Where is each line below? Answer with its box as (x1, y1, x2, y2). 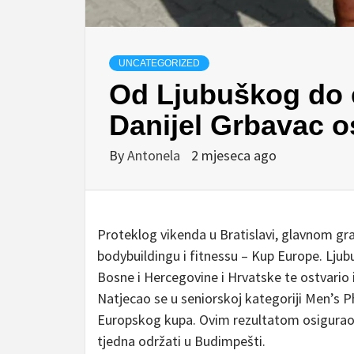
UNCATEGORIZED (119, 57, 200, 69)
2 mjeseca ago (191, 145, 277, 164)
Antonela (127, 145, 183, 164)
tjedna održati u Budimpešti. (97, 331, 265, 350)
